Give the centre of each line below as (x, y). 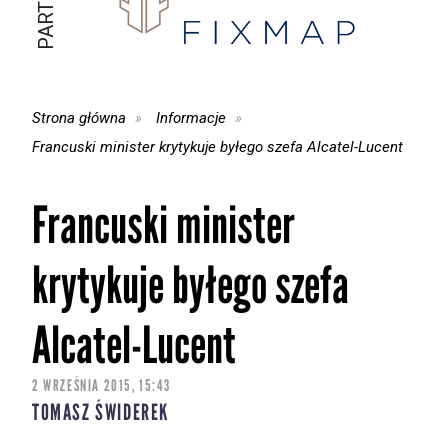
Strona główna (79, 117)
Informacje (191, 117)
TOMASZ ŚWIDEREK (100, 413)
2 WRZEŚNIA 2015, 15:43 (101, 386)
